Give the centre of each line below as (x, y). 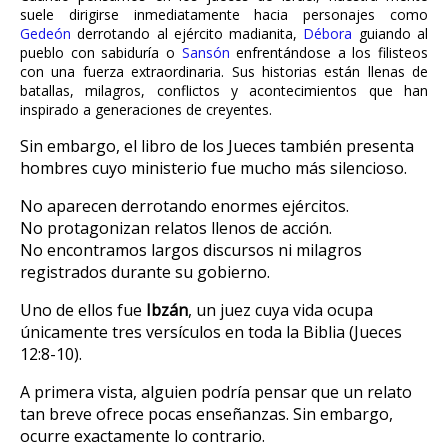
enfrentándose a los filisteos (328, 52)
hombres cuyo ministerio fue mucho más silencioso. (213, 167)
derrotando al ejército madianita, (187, 33)
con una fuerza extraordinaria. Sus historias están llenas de (224, 71)
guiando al (390, 33)
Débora (328, 33)
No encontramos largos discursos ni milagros (191, 249)
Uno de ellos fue (83, 309)
